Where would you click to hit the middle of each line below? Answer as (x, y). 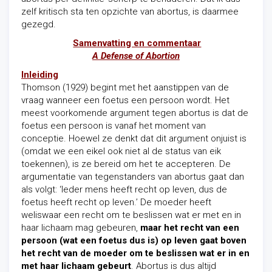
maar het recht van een (190, 228)
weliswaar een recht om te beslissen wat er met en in (131, 215)
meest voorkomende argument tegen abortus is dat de (135, 113)
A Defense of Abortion (136, 56)
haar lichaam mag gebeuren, (81, 228)
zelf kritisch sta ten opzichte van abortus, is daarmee (130, 12)
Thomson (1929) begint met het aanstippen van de (125, 87)
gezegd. (39, 24)
